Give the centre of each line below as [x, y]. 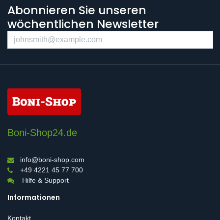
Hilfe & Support [45, 180]
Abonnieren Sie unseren [77, 10]
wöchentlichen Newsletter [83, 24]
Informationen [34, 197]
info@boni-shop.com [52, 159]
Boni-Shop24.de [42, 132]
